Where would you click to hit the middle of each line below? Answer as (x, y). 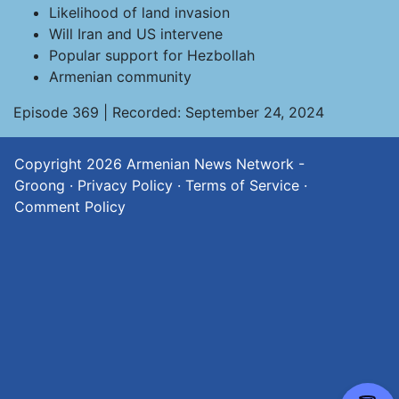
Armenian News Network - (216, 164)
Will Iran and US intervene (136, 34)
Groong (40, 185)
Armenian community (120, 77)
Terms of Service (242, 185)
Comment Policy (70, 207)
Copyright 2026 (70, 164)
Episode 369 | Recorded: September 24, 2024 (169, 112)
